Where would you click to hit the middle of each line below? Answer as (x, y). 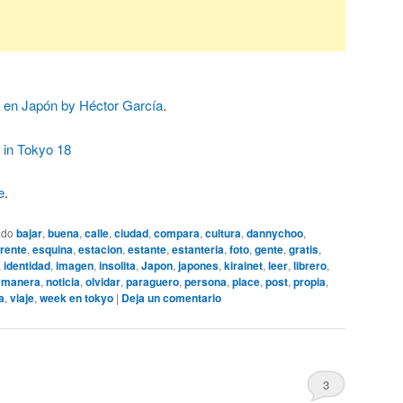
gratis (304, 250)
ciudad (131, 233)
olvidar (103, 282)
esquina (53, 250)
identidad (27, 266)
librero (310, 266)
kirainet (243, 266)
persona (206, 282)
